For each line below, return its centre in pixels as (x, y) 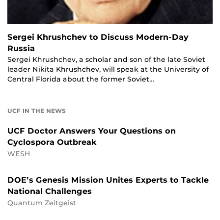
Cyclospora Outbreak (52, 142)
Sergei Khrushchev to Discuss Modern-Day (98, 37)
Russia (21, 49)
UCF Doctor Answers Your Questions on (92, 131)
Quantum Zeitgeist (42, 203)
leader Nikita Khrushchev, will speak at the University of (108, 69)
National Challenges (50, 192)
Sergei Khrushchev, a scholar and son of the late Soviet (106, 60)
